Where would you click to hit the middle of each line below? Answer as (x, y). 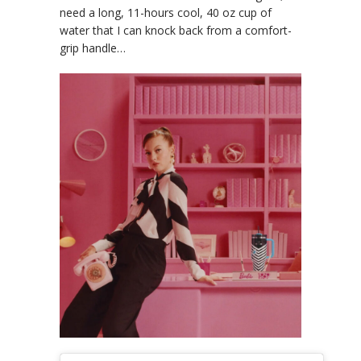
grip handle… (93, 48)
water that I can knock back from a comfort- (176, 30)
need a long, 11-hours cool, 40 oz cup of (166, 12)
